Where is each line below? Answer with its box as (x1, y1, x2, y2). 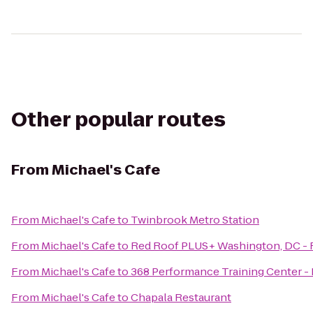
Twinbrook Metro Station (131, 212, 259, 227)
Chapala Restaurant (131, 290, 231, 305)
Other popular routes (11, 106, 226, 133)
